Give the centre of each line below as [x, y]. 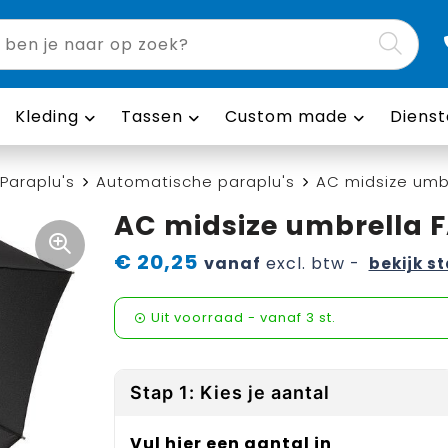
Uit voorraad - [205, 317]
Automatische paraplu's [195, 181]
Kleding [46, 116]
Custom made [286, 116]
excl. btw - [310, 263]
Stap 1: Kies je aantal [229, 392]
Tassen [151, 116]
